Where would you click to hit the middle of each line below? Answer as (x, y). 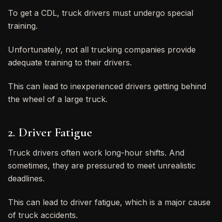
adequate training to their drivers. (70, 62)
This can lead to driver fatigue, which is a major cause (109, 202)
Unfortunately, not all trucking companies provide (102, 49)
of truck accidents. (43, 215)
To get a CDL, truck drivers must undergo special (101, 13)
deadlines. (26, 178)
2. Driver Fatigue (50, 132)
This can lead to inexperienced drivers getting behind (107, 86)
